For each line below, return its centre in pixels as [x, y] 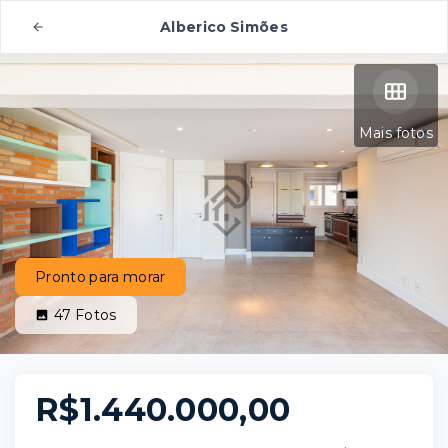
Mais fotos [395, 133]
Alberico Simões [224, 27]
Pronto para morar [100, 277]
